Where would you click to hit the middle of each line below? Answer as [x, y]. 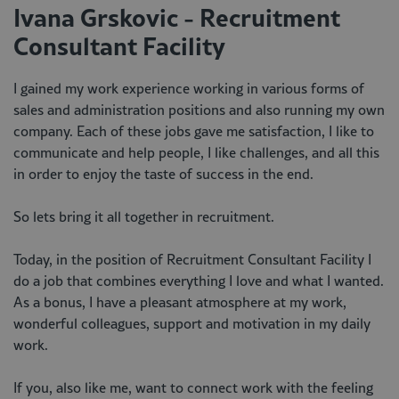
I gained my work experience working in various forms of [189, 88]
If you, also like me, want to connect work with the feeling [193, 387]
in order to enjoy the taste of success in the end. [163, 174]
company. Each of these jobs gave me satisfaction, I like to [194, 131]
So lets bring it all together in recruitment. [144, 216]
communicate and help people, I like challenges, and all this [196, 152]
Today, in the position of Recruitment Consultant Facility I [192, 259]
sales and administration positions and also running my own [199, 110]
